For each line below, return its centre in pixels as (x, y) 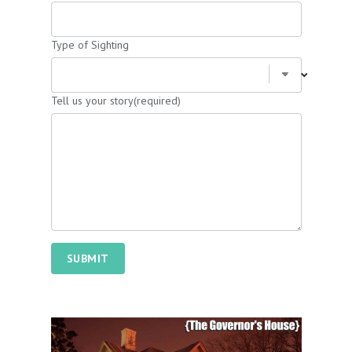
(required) (157, 101)
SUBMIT (88, 258)
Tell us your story (92, 101)
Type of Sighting (90, 45)
